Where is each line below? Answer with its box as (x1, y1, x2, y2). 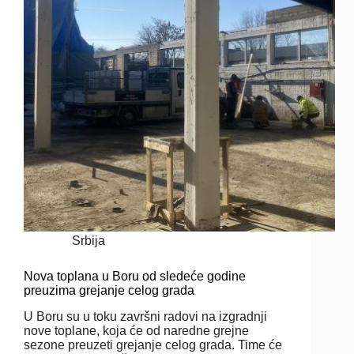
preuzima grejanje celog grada (24, 284, 194, 298)
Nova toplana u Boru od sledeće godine (24, 269, 246, 284)
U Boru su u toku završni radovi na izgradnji (24, 309, 267, 323)
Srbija (72, 234, 105, 248)
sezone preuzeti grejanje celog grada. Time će (24, 337, 282, 352)
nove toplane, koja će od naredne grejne (24, 323, 249, 337)
